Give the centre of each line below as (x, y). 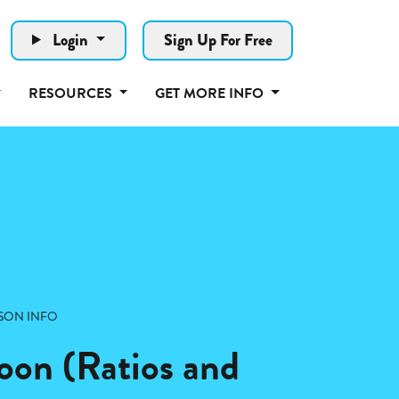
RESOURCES (72, 93)
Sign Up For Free (218, 40)
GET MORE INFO (211, 93)
